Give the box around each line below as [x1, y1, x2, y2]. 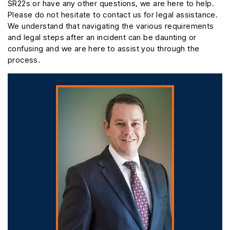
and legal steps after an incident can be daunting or [8, 32, 197, 43]
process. [8, 55, 41, 65]
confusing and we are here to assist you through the [8, 44, 200, 54]
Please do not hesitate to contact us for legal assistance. [8, 10, 218, 20]
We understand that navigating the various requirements [8, 21, 214, 31]
